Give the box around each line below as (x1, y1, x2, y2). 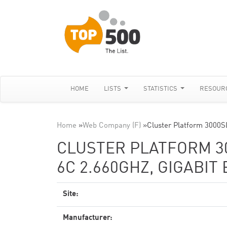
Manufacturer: (63, 214, 112, 222)
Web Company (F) (83, 122, 141, 130)
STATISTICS (143, 86, 179, 92)
